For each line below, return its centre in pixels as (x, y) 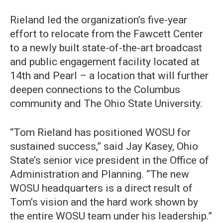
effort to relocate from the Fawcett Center (107, 34)
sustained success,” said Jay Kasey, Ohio (104, 147)
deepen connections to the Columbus (95, 90)
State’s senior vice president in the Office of (110, 161)
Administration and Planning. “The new (100, 174)
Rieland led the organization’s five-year (99, 20)
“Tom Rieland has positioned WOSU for (100, 133)
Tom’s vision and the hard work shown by (104, 202)
